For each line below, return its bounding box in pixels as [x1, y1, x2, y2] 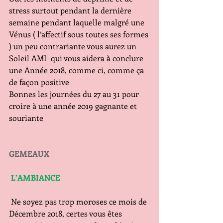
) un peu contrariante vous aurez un [9, 41, 138, 51]
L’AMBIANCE [11, 172, 62, 183]
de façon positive [9, 77, 69, 87]
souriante [9, 112, 43, 123]
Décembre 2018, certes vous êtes [9, 208, 124, 219]
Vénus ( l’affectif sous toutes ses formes [9, 29, 150, 39]
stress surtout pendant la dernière [9, 5, 133, 15]
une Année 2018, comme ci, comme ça [9, 65, 146, 75]
